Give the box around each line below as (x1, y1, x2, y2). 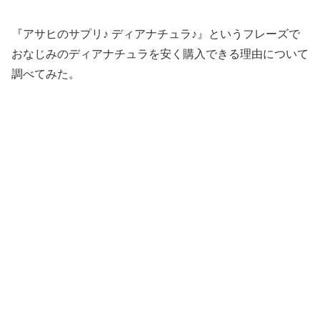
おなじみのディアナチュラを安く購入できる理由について (11, 48, 309, 61)
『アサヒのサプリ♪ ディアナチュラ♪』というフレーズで (11, 28, 300, 41)
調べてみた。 (11, 68, 80, 81)
